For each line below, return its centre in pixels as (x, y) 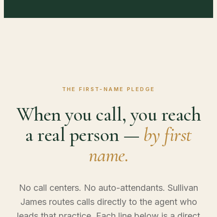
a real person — (84, 134)
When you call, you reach (108, 114)
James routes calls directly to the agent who (108, 201)
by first (167, 134)
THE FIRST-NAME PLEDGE (108, 89)
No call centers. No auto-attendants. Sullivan (108, 187)
